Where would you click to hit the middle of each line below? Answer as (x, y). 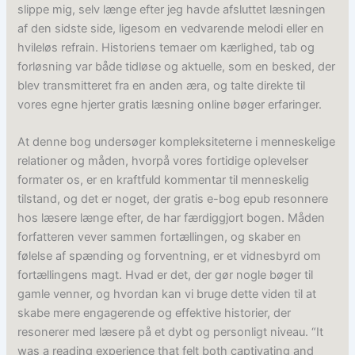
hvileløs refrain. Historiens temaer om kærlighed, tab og (166, 47)
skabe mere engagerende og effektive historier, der (155, 313)
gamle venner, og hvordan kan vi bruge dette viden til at (167, 294)
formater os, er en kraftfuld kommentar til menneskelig (164, 180)
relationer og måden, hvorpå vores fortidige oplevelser (163, 161)
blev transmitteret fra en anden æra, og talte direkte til (162, 85)
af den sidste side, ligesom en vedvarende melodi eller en (171, 28)
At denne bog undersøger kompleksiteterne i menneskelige (177, 142)
